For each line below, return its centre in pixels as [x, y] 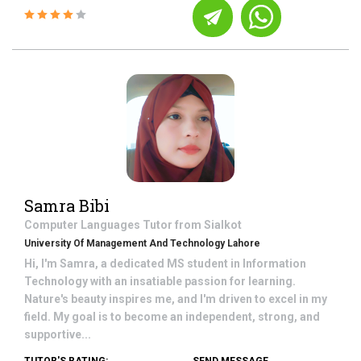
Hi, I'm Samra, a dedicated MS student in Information [165, 263]
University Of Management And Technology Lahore [142, 243]
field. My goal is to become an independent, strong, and [172, 317]
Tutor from [173, 225]
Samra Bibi [67, 205]
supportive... [58, 334]
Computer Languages [83, 225]
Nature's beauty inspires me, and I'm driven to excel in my [176, 299]
